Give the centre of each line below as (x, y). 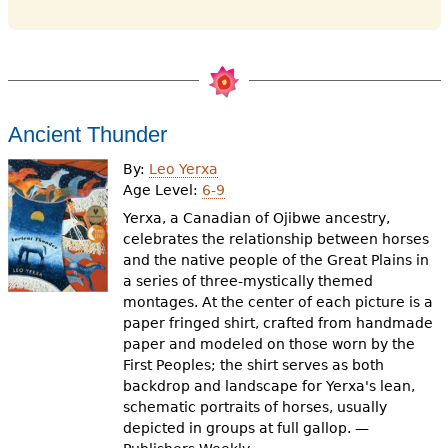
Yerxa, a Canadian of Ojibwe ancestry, (257, 218)
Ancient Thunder (87, 135)
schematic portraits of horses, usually (255, 407)
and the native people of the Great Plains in (276, 260)
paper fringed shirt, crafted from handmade (278, 323)
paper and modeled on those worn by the (269, 344)
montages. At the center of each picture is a (278, 302)
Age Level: (163, 189)
